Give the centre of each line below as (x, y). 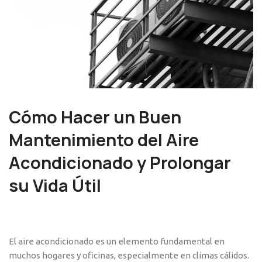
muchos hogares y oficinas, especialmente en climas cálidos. (129, 256)
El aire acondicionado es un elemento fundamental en (117, 242)
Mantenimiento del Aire (104, 140)
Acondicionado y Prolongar (120, 163)
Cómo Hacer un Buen (95, 118)
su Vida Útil (55, 186)
